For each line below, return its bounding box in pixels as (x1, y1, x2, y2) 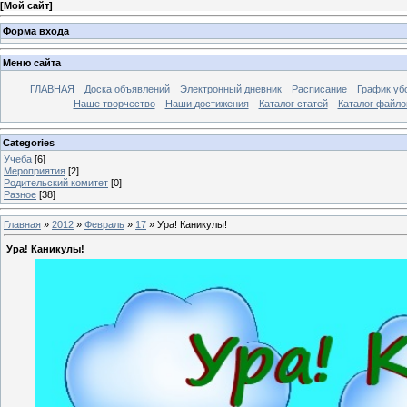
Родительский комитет (4, 176, 108, 188)
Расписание (291, 84, 347, 95)
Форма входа (3, 25, 69, 36)
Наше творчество (73, 98, 155, 110)
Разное (4, 188, 36, 200)
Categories (3, 136, 55, 148)
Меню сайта (3, 57, 61, 69)
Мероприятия (4, 164, 65, 176)
